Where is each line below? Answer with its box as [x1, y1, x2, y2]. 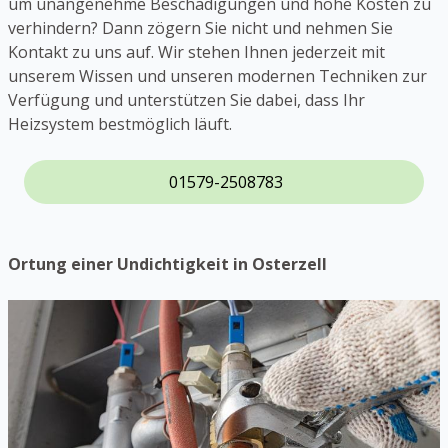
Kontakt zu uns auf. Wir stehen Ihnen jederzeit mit [8, 40, 385, 63]
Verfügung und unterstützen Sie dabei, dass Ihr [8, 88, 365, 111]
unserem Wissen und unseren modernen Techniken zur [8, 64, 427, 87]
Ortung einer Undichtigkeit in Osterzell [8, 252, 327, 275]
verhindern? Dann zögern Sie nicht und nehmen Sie [8, 16, 393, 39]
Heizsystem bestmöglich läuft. [8, 112, 232, 135]
